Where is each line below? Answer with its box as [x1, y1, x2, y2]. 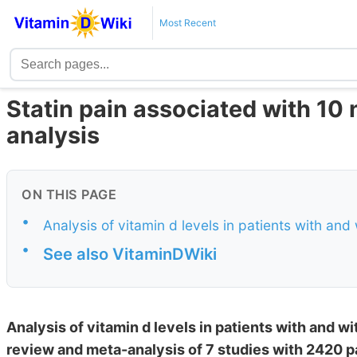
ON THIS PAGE [22, 186, 116, 203]
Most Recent [159, 17, 216, 29]
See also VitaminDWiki [43, 244, 217, 265]
